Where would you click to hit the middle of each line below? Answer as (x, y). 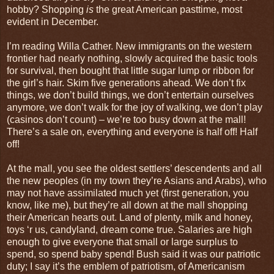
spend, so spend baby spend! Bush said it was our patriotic (134, 254)
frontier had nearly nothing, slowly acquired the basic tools (132, 58)
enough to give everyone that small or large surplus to (122, 242)
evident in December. (53, 21)
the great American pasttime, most (168, 9)
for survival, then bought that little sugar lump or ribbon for (130, 70)
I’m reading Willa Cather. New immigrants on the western (129, 46)
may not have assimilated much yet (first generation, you (128, 193)
